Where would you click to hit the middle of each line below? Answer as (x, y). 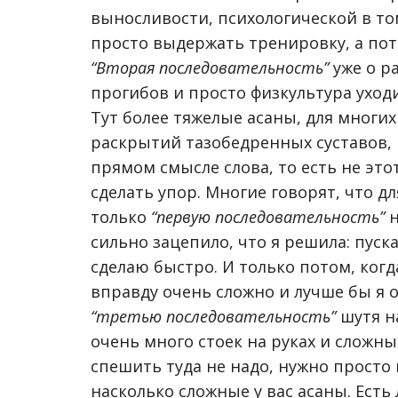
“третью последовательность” (213, 316)
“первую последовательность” (268, 217)
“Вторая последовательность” (210, 68)
